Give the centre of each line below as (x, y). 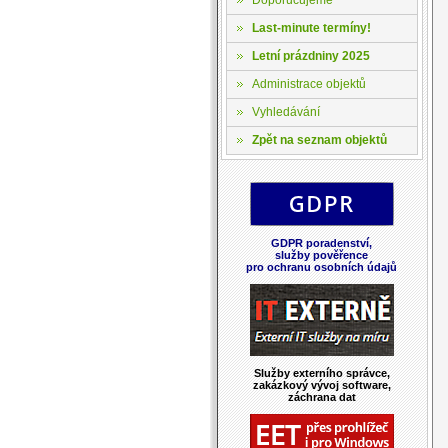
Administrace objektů (308, 83)
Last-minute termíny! (311, 27)
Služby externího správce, (321, 372)
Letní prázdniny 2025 (310, 55)
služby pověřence (321, 254)
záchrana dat (321, 396)
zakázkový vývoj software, (321, 384)
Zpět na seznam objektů (319, 139)
